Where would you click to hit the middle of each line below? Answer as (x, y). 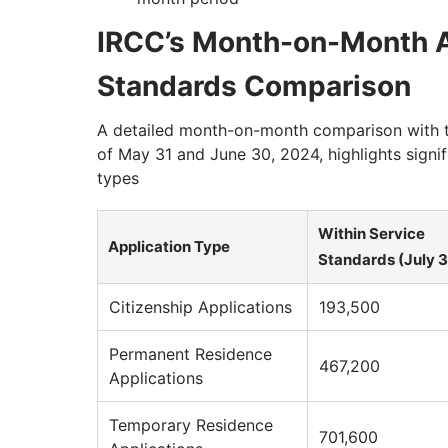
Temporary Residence (191, 425)
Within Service (371, 234)
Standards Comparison (254, 86)
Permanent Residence (190, 354)
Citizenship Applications (200, 307)
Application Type (169, 247)
